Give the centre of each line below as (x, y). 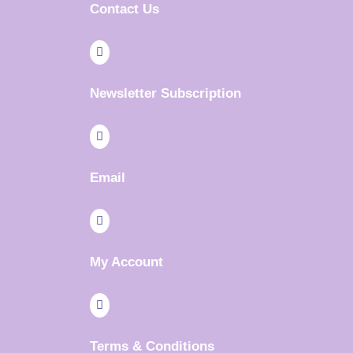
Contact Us (124, 9)
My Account (126, 262)
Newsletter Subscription (165, 94)
